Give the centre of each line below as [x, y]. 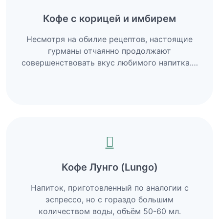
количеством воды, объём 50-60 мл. [109, 211]
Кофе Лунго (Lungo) [109, 167]
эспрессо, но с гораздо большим [109, 199]
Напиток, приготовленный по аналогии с [109, 187]
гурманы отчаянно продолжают [109, 51]
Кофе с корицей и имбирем [109, 18]
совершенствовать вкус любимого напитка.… [109, 62]
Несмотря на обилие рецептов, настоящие [109, 39]
